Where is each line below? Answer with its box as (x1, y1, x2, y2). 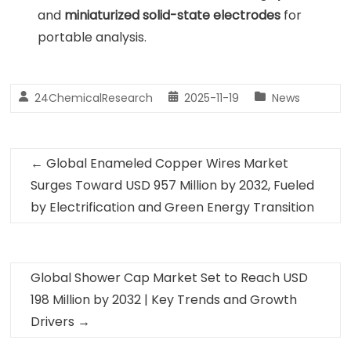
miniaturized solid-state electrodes (64, 6, 281, 24)
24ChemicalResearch (34, 90, 154, 106)
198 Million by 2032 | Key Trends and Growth (31, 291, 298, 309)
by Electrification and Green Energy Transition (31, 198, 315, 216)
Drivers (31, 313, 78, 331)
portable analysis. (38, 28, 147, 46)
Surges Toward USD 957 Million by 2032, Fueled (31, 176, 315, 194)
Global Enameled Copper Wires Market (43, 154, 289, 172)
